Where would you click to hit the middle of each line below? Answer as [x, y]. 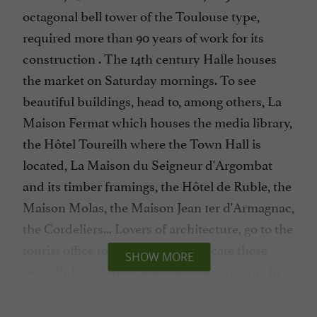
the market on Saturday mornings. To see [139, 79]
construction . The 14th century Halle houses [150, 58]
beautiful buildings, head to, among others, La [152, 100]
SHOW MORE [159, 257]
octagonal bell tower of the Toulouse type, [141, 15]
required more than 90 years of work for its [143, 36]
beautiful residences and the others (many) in [151, 270]
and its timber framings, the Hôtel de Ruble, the [157, 185]
